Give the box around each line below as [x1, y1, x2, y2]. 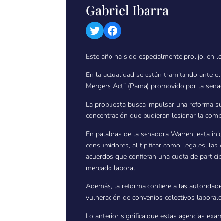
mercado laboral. [86, 163, 137, 173]
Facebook [106, 22, 157, 38]
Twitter [88, 22, 125, 38]
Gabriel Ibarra [86, 1, 169, 19]
